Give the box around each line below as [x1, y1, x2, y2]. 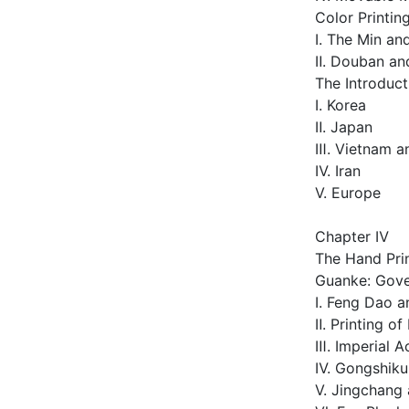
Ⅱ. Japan [315, 118, 372, 136]
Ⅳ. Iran [315, 162, 361, 180]
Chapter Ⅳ [315, 227, 389, 246]
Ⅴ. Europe [315, 184, 381, 202]
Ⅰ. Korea [315, 96, 366, 114]
